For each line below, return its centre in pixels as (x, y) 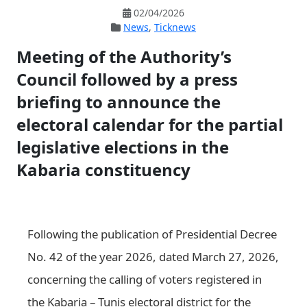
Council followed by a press (127, 79)
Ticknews (175, 27)
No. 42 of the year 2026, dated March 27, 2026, (153, 256)
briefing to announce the (119, 102)
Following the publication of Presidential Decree (152, 234)
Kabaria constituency (103, 170)
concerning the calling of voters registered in (145, 279)
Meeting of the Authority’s (124, 57)
